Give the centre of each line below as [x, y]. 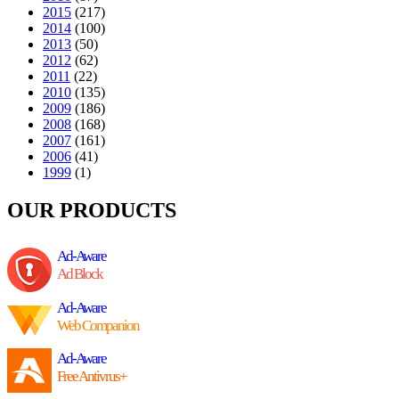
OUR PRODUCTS [92, 210]
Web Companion [98, 325]
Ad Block [80, 273]
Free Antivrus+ [92, 376]
